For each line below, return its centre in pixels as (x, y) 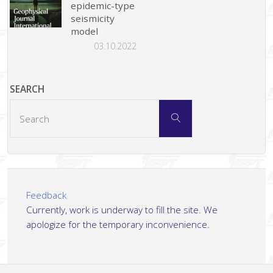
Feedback (46, 195)
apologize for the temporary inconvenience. (118, 224)
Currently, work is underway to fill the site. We (122, 209)
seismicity (93, 19)
